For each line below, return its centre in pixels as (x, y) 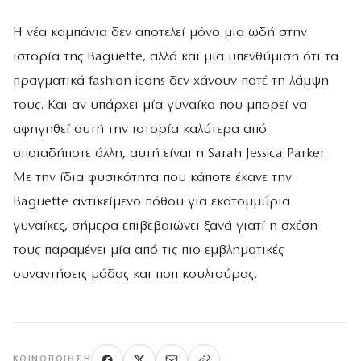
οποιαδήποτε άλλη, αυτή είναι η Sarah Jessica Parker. (170, 153)
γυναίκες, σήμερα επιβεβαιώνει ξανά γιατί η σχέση (165, 226)
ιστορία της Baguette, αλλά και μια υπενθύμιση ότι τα (176, 56)
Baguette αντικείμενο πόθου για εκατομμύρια (151, 201)
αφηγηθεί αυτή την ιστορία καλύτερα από (140, 129)
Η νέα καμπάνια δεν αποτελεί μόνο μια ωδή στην (160, 32)
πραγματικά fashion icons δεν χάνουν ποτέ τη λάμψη (171, 81)
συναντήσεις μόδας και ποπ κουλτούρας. (135, 274)
